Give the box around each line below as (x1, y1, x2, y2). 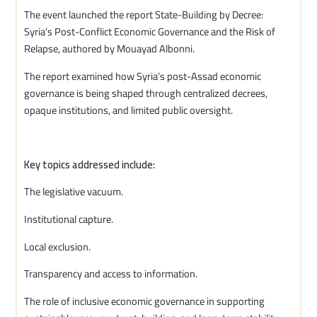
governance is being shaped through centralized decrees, (24, 83, 268, 103)
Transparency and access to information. (24, 264, 198, 284)
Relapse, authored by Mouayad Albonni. (24, 39, 195, 59)
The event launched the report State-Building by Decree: (24, 5, 264, 25)
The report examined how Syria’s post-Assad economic (24, 66, 262, 86)
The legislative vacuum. (24, 182, 124, 202)
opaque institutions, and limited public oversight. (24, 100, 234, 120)
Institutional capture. (24, 209, 114, 229)
